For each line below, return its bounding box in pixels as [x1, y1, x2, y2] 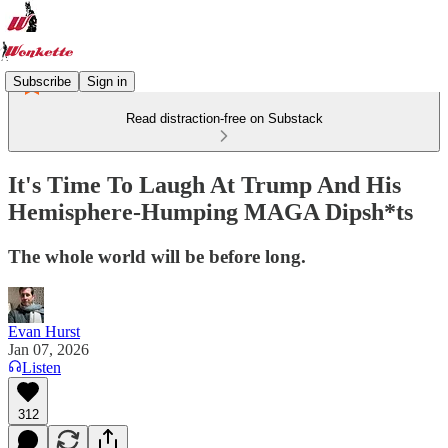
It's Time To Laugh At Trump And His [8, 171, 401, 198]
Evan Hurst [8, 322, 80, 340]
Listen [22, 358, 61, 376]
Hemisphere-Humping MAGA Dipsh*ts [8, 198, 413, 225]
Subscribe [13, 73, 71, 89]
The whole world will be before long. [8, 245, 306, 267]
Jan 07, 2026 [8, 340, 89, 358]
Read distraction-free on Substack [125, 111, 323, 126]
